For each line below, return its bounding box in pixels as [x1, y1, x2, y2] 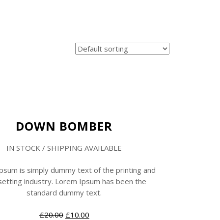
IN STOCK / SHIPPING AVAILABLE [6, 142, 122, 153]
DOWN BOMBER [16, 118, 113, 134]
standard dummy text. [27, 187, 102, 197]
